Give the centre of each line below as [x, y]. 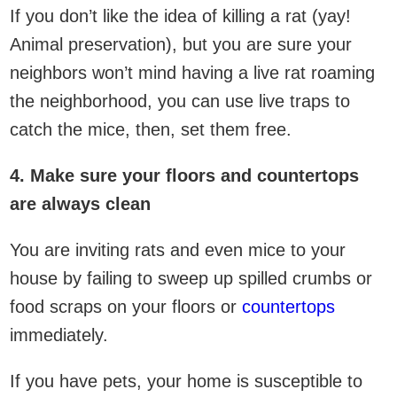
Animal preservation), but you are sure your [181, 44]
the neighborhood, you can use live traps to [180, 101]
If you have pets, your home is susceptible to [186, 381]
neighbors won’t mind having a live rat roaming [192, 72]
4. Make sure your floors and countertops [184, 175]
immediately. [59, 335]
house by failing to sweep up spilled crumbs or [191, 278]
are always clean [80, 203]
